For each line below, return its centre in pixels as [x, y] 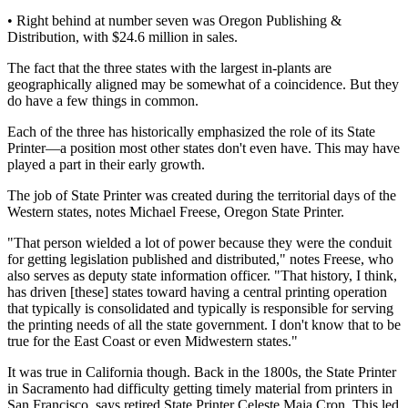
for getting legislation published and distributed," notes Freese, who [200, 260]
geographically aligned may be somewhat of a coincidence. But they [203, 85]
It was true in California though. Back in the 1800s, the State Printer [202, 372]
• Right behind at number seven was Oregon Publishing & [174, 21]
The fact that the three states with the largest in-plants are [169, 68]
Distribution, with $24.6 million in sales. [122, 37]
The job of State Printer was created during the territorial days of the [202, 196]
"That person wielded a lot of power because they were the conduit [199, 243]
